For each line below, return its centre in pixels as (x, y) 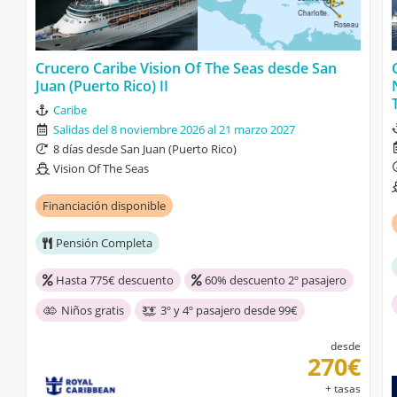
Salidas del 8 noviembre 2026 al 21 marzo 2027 (174, 129)
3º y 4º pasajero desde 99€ (229, 310)
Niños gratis (93, 310)
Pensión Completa (104, 243)
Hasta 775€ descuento (115, 280)
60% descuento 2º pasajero (276, 280)
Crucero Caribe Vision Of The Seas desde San (186, 68)
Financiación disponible (104, 206)
